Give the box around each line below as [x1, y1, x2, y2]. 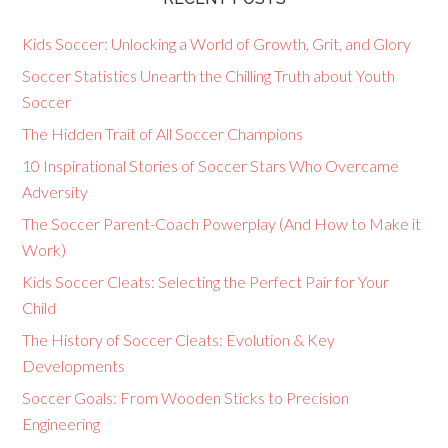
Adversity [22, 182, 89, 201]
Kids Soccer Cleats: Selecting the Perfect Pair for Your [22, 272, 390, 291]
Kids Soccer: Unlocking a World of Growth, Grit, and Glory [22, 34, 412, 53]
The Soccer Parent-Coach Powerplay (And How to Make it [22, 214, 422, 233]
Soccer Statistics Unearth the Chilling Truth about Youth [22, 66, 396, 85]
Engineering [22, 414, 101, 433]
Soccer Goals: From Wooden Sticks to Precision [22, 388, 350, 407]
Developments [22, 356, 126, 375]
